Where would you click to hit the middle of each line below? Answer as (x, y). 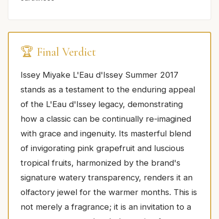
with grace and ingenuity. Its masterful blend (106, 134)
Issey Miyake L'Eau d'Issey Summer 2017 (99, 75)
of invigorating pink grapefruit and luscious (102, 148)
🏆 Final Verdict (58, 52)
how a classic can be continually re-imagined (106, 119)
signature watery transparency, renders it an (107, 178)
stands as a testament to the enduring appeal (108, 90)
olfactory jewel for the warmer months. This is (109, 192)
